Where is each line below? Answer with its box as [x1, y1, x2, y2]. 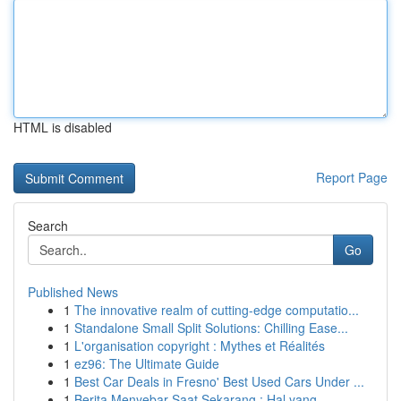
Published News [28, 283, 118, 301]
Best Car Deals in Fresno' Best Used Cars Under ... [74, 372, 364, 390]
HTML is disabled [13, 118, 112, 136]
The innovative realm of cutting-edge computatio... [74, 301, 359, 319]
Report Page [316, 168, 388, 186]
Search [28, 217, 68, 235]
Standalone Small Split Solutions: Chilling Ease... [74, 319, 348, 337]
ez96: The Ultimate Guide [74, 354, 219, 372]
